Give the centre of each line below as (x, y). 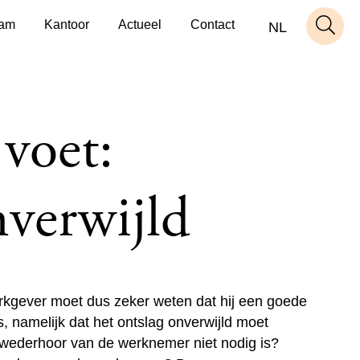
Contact (213, 25)
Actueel (140, 25)
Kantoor (67, 25)
